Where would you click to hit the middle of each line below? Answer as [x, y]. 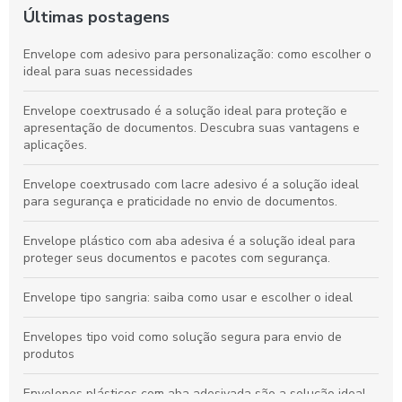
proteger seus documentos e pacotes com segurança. [177, 258]
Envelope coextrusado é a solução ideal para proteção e [185, 111]
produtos [49, 354]
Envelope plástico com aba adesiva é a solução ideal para [189, 241]
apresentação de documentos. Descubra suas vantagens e [192, 128]
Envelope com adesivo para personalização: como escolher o [197, 54]
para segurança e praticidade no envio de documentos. [180, 201]
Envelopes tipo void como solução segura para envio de [183, 337]
